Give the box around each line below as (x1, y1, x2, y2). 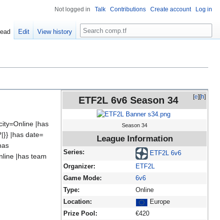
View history (37, 28, 73, 36)
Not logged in (55, 6, 90, 13)
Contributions (110, 6, 146, 13)
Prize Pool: (63, 210, 97, 218)
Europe (148, 198, 170, 206)
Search (80, 23, 112, 34)
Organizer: (63, 163, 95, 170)
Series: (63, 149, 84, 156)
